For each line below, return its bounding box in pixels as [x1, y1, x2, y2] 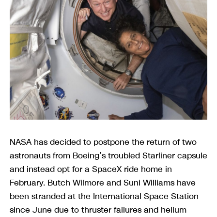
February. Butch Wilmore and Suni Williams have [10, 176, 196, 188]
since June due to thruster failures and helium [10, 203, 186, 216]
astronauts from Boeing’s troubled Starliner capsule [10, 149, 207, 161]
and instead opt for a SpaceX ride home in [10, 163, 172, 175]
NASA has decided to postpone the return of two [10, 136, 197, 148]
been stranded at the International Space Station [10, 190, 199, 202]
